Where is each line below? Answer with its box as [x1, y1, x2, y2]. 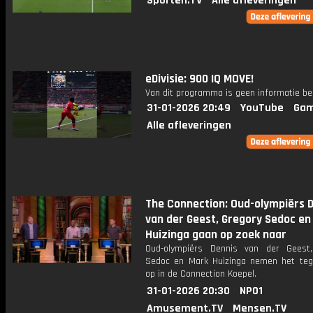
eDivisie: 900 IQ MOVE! [145, 71, 254, 87]
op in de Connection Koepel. [145, 268, 256, 280]
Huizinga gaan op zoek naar [145, 227, 286, 242]
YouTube [240, 101, 284, 115]
